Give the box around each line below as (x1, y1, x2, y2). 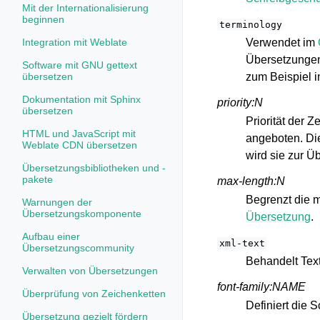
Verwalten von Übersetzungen (22, 265, 158, 276)
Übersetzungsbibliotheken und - (22, 162, 166, 174)
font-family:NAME (217, 281, 306, 293)
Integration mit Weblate (22, 36, 127, 48)
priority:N (217, 96, 263, 109)
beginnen (22, 14, 64, 25)
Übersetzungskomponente (22, 208, 141, 219)
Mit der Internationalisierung (22, 2, 149, 14)
